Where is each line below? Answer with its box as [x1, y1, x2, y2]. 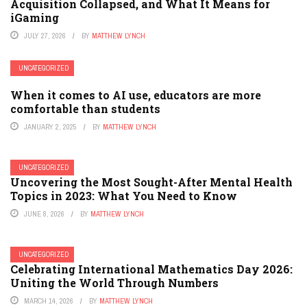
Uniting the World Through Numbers [10, 275, 219, 290]
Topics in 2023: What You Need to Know [10, 188, 237, 203]
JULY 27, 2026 [24, 31, 66, 40]
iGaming [10, 10, 59, 25]
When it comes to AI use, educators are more [10, 88, 261, 102]
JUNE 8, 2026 [24, 209, 64, 219]
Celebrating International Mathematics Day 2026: [10, 262, 293, 276]
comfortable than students [10, 101, 160, 116]
